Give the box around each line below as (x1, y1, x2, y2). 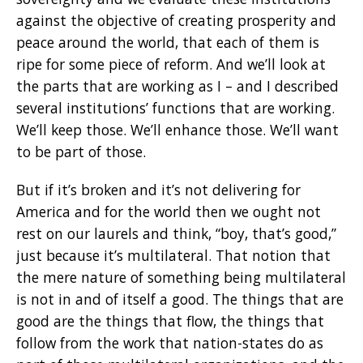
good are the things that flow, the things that (16, 310, 324, 331)
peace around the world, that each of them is (16, 32, 319, 52)
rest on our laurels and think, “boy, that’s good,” (16, 223, 336, 243)
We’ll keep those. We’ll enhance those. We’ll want (16, 119, 339, 139)
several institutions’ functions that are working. (16, 97, 335, 117)
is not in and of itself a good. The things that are (16, 288, 344, 309)
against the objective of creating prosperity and (16, 10, 336, 30)
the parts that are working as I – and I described (16, 75, 339, 96)
